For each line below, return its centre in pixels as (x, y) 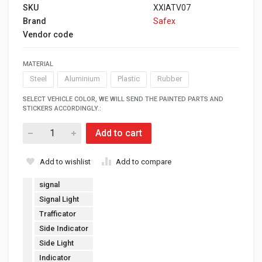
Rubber (170, 79)
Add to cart (119, 133)
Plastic (129, 79)
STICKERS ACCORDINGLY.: (62, 108)
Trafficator (58, 213)
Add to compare (144, 161)
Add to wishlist (65, 161)
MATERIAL (38, 64)
